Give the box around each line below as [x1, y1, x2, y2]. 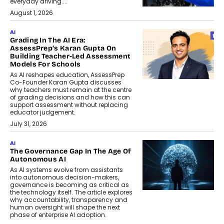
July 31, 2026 [10, 119, 47, 128]
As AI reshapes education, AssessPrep [10, 70, 124, 79]
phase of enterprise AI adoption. [10, 210, 106, 219]
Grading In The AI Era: [10, 36, 85, 45]
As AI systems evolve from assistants [10, 165, 123, 174]
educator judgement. [10, 108, 75, 117]
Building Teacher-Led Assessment [10, 52, 131, 61]
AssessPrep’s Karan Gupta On [10, 44, 116, 53]
